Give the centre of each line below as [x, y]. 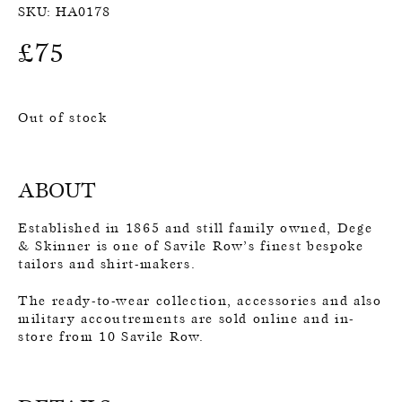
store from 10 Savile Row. [111, 337]
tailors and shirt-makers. [107, 264]
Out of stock [63, 118]
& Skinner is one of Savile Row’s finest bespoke [191, 246]
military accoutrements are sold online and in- [186, 319]
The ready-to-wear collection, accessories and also [200, 301]
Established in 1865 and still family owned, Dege [196, 228]
